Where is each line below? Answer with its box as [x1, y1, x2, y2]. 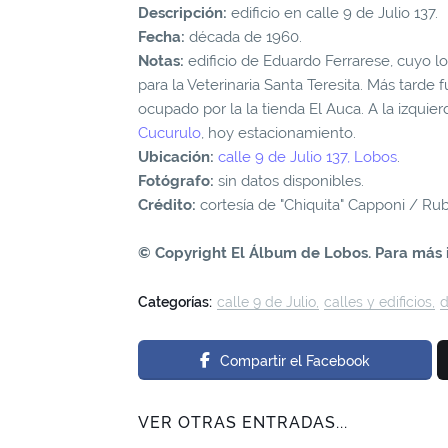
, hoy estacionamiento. [201, 123, 356, 142]
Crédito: [138, 195, 196, 214]
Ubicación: [138, 147, 214, 166]
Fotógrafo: [138, 171, 214, 190]
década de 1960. [189, 27, 302, 46]
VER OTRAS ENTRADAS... [138, 412, 348, 432]
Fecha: [138, 27, 189, 46]
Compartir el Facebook [220, 352, 370, 369]
